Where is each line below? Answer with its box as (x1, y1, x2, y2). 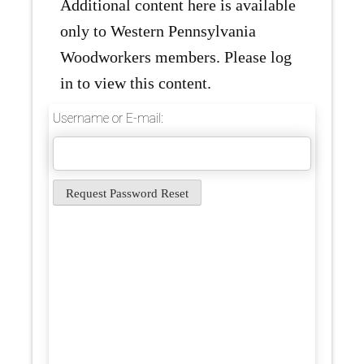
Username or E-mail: (53, 110, 163, 127)
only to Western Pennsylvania (60, 22, 256, 41)
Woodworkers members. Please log (60, 48, 292, 67)
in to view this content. (60, 74, 211, 93)
